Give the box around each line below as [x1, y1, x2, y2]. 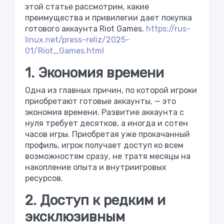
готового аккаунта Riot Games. [25, 23, 146, 33]
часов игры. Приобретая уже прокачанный [25, 129, 190, 139]
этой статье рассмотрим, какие [25, 1, 149, 11]
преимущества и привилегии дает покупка [25, 12, 192, 22]
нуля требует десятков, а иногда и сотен [25, 118, 188, 128]
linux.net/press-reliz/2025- [25, 34, 129, 44]
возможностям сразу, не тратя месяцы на [25, 151, 190, 161]
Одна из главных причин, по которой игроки [25, 85, 197, 95]
